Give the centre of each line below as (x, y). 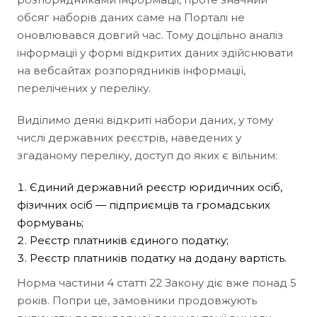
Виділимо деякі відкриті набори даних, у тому (145, 120)
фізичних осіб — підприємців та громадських (144, 204)
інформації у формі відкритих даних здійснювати (155, 52)
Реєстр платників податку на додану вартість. (158, 258)
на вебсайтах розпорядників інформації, (131, 70)
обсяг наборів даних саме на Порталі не (131, 17)
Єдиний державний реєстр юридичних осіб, (156, 187)
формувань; (50, 222)
